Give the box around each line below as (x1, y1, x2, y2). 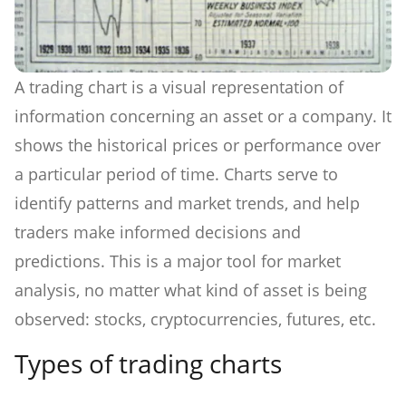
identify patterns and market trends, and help (14, 191, 360, 214)
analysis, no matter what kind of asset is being (14, 278, 367, 301)
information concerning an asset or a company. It (14, 104, 391, 127)
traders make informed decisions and (14, 220, 301, 243)
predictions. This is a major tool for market (14, 249, 341, 272)
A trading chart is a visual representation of (14, 75, 343, 98)
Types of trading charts (14, 345, 282, 381)
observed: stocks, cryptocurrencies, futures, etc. (14, 307, 376, 330)
